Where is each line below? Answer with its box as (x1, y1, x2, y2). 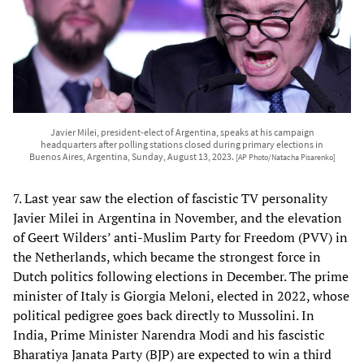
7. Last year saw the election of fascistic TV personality (13, 188, 327, 207)
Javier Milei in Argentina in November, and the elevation (13, 208, 342, 227)
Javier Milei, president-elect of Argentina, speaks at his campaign (50, 125, 314, 138)
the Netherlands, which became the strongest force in (13, 247, 321, 266)
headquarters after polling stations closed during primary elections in (41, 137, 323, 150)
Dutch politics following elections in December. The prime (13, 266, 349, 285)
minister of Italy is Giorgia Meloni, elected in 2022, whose (13, 286, 349, 305)
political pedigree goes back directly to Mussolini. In (13, 305, 314, 324)
